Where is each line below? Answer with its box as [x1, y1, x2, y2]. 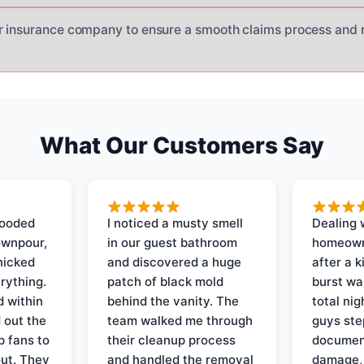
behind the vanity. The [107, 292, 240, 309]
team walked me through [107, 312, 253, 328]
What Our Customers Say [40, 131, 324, 159]
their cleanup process [107, 331, 236, 348]
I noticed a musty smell [107, 214, 244, 231]
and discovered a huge [107, 253, 242, 270]
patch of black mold [107, 273, 224, 289]
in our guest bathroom [107, 234, 238, 250]
